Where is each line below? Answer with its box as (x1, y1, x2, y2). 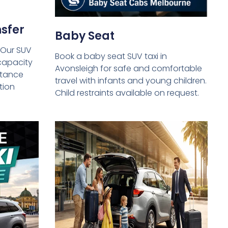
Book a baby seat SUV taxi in (54, 50, 167, 63)
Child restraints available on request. (54, 87, 199, 99)
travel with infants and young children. (54, 75, 207, 87)
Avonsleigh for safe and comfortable (54, 63, 202, 75)
